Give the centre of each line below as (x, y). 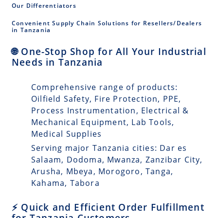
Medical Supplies (67, 134)
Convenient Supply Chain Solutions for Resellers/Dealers (107, 23)
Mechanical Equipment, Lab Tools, (103, 122)
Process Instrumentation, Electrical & (110, 110)
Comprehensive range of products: (105, 87)
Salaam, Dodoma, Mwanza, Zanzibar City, (117, 159)
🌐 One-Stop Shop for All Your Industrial (109, 52)
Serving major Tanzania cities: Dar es (109, 148)
